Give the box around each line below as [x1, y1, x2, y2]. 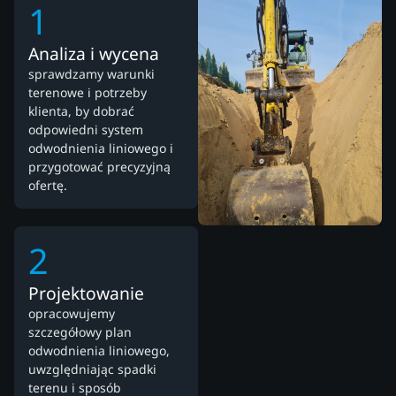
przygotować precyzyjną [28, 158, 171, 176]
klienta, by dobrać [28, 103, 134, 120]
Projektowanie [28, 281, 144, 306]
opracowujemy [28, 305, 115, 323]
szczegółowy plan [28, 324, 132, 341]
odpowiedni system [28, 121, 143, 139]
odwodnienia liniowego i [28, 140, 173, 157]
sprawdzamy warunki [28, 65, 155, 83]
